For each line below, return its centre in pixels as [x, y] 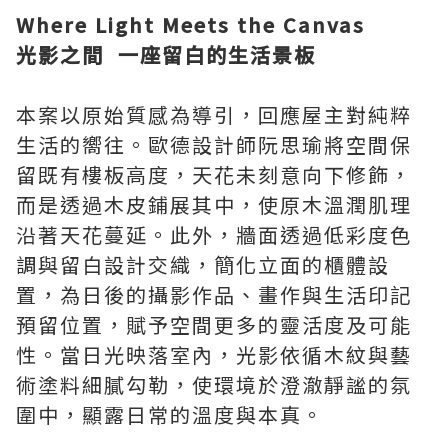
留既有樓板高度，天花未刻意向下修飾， [214, 174]
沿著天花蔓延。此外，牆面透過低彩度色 [214, 234]
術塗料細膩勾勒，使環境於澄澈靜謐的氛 [214, 384]
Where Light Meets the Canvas [190, 24]
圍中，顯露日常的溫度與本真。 [170, 414]
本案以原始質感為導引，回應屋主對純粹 [214, 114]
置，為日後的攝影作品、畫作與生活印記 [214, 294]
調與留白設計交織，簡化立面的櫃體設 [203, 264]
